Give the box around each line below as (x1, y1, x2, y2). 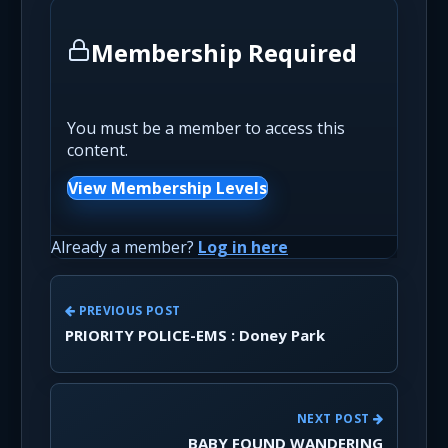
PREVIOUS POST (75, 302, 181, 320)
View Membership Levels (68, 176, 267, 199)
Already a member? (51, 235, 198, 258)
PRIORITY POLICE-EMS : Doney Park (65, 325, 325, 346)
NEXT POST (297, 410, 373, 428)
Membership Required (91, 35, 357, 69)
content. (67, 138, 128, 161)
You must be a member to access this (67, 116, 345, 139)
